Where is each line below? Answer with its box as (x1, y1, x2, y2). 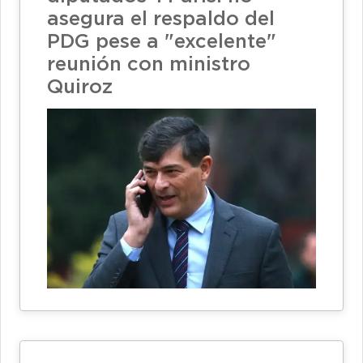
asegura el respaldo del (47, 11, 275, 29)
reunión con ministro (47, 56, 250, 75)
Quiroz (47, 79, 113, 97)
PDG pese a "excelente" (47, 33, 276, 52)
